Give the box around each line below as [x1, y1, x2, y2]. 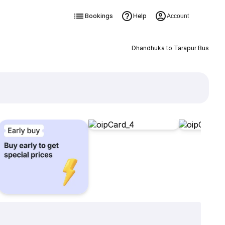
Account [166, 13, 189, 20]
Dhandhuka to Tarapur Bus [131, 44, 209, 52]
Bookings [84, 12, 113, 20]
